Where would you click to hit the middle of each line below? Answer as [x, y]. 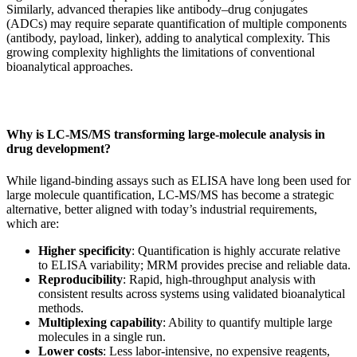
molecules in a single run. [102, 336]
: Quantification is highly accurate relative [236, 250]
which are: [33, 223]
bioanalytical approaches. [70, 66]
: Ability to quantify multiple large [247, 322]
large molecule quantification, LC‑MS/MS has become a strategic [170, 194]
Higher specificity [85, 250]
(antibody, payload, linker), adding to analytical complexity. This [168, 37]
